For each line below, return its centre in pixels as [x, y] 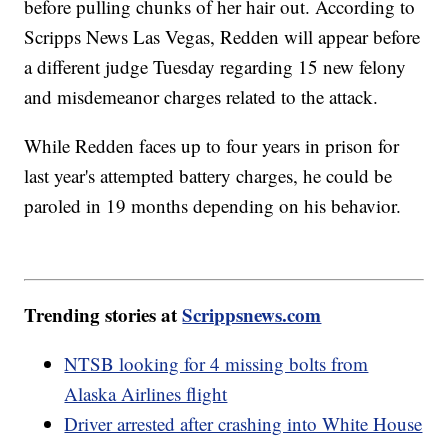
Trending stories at [103, 315]
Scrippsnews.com [252, 315]
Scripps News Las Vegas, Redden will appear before [222, 36]
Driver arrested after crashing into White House [243, 424]
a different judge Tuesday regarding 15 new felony [215, 66]
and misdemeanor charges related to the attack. [201, 96]
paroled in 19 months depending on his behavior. [213, 205]
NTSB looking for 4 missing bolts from [216, 364]
